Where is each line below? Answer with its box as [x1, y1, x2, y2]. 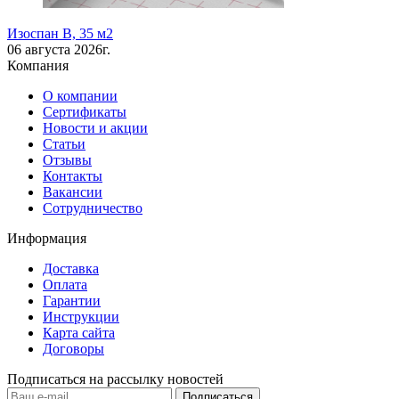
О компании [43, 88, 118, 104]
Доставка [43, 261, 99, 277]
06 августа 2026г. [7, 42, 110, 58]
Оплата [43, 277, 87, 293]
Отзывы [43, 152, 92, 168]
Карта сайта [43, 325, 115, 341]
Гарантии [43, 293, 101, 309]
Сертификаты [43, 104, 126, 120]
